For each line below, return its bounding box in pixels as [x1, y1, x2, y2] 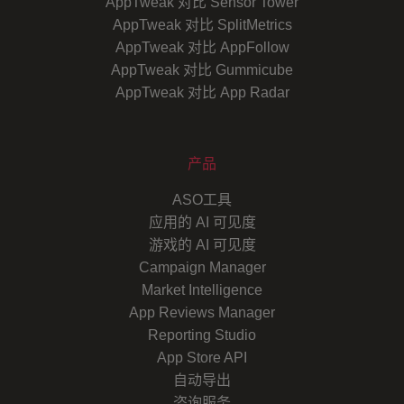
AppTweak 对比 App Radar [115, 84, 289, 100]
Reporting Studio [148, 326, 256, 343]
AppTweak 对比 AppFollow [115, 39, 289, 55]
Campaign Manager [138, 259, 266, 275]
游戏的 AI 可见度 [148, 236, 256, 252]
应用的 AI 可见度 [148, 214, 256, 230]
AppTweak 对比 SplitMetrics [112, 16, 292, 32]
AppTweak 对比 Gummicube [111, 61, 293, 78]
